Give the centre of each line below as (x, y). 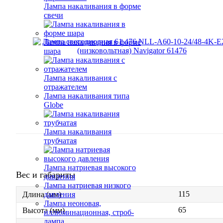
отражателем (65, 87)
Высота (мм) (44, 211)
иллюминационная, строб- (89, 212)
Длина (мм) (42, 195)
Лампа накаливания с (80, 78)
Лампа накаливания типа (87, 96)
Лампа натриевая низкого (87, 185)
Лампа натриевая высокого (90, 167)
